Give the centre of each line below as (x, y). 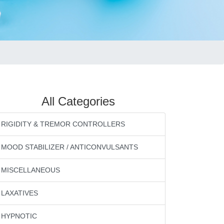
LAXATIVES (19, 193)
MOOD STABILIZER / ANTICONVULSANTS (69, 147)
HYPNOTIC (19, 216)
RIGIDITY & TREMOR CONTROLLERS (63, 124)
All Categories (78, 101)
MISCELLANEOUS (30, 170)
